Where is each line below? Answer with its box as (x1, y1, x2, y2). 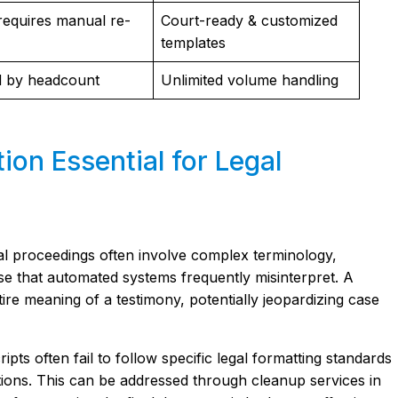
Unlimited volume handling (160, 71, 338, 89)
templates (160, 34, 226, 52)
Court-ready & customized (160, 12, 338, 29)
